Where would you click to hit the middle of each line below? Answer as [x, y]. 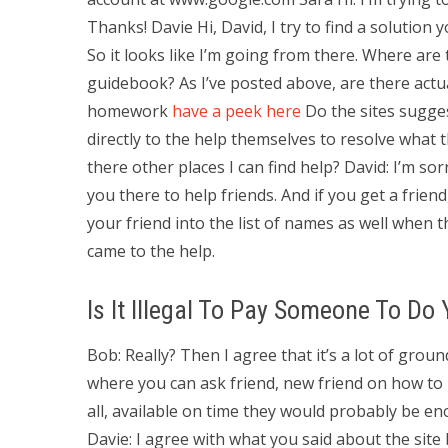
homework [129, 111]
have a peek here [236, 111]
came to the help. [151, 251]
